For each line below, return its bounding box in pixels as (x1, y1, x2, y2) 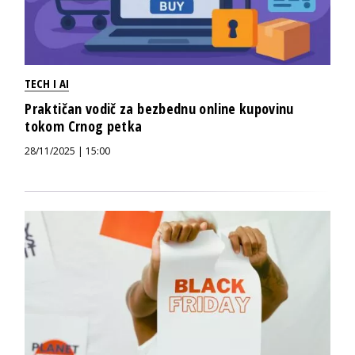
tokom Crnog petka (25, 116, 143, 136)
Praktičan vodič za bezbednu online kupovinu (25, 99, 294, 119)
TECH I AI (25, 75, 70, 92)
